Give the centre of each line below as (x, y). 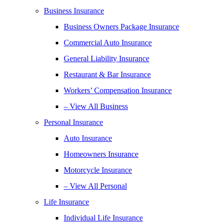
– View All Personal (95, 186)
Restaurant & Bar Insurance (107, 74)
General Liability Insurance (107, 58)
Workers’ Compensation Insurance (118, 90)
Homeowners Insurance (101, 154)
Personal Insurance (73, 122)
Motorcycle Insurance (98, 170)
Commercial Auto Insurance (108, 43)
